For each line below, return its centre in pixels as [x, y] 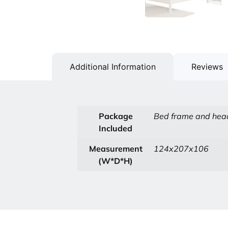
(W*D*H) [116, 161]
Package [116, 116]
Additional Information [113, 67]
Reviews [207, 67]
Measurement [116, 149]
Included [116, 128]
